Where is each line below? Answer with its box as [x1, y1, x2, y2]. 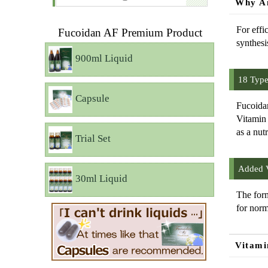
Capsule [75, 93, 109, 105]
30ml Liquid [75, 173, 127, 185]
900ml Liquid [75, 53, 133, 65]
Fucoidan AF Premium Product [58, 26, 202, 39]
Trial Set [75, 133, 111, 145]
